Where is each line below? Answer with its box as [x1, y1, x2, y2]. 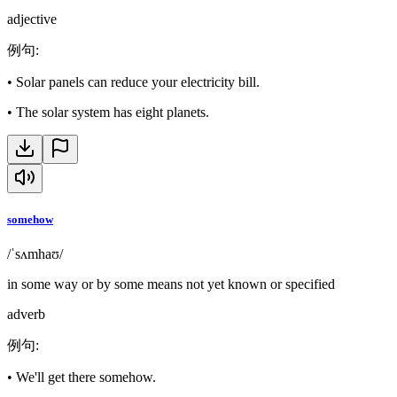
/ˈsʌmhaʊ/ [7, 246, 63, 262]
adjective [7, 11, 57, 27]
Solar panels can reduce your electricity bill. [16, 74, 260, 90]
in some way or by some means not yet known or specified [7, 276, 335, 292]
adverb [7, 307, 45, 323]
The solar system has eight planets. [16, 104, 209, 120]
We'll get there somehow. [16, 370, 156, 385]
